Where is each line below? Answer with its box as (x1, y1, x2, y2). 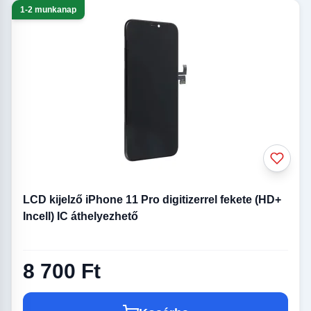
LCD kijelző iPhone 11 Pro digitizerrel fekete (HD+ (23, 194, 281, 206)
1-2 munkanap (20, 5, 76, 15)
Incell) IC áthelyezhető (23, 210, 138, 223)
